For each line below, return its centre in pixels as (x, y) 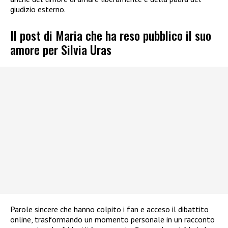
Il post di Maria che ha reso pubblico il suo (111, 35)
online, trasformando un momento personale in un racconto (112, 219)
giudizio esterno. (38, 9)
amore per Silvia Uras (61, 49)
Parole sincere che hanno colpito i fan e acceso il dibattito (109, 209)
